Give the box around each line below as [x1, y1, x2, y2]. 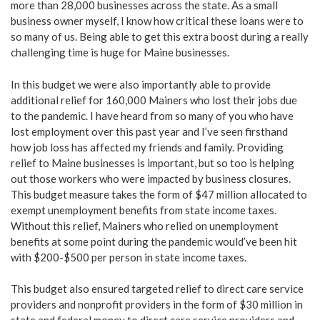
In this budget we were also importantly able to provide [11, 77, 271, 91]
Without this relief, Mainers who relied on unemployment [11, 219, 279, 232]
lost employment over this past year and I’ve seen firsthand [11, 124, 288, 138]
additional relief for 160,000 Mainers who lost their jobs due [11, 93, 297, 106]
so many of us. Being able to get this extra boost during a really [11, 30, 309, 44]
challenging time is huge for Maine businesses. [11, 46, 229, 59]
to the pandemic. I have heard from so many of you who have [11, 109, 294, 122]
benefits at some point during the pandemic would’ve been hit [11, 234, 297, 248]
